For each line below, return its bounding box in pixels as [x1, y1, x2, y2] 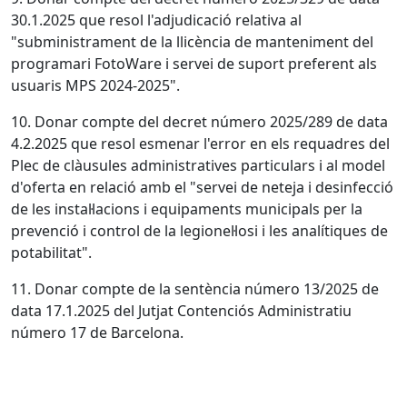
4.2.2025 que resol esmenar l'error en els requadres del [11, 134, 390, 154]
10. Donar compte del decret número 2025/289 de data [11, 112, 388, 132]
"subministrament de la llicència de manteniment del [11, 32, 373, 52]
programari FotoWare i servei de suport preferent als [11, 54, 377, 74]
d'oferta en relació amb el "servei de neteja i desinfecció [11, 177, 393, 197]
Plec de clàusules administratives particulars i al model [11, 155, 385, 175]
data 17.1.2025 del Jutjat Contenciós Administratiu [11, 301, 352, 321]
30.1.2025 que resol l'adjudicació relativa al [11, 10, 302, 30]
